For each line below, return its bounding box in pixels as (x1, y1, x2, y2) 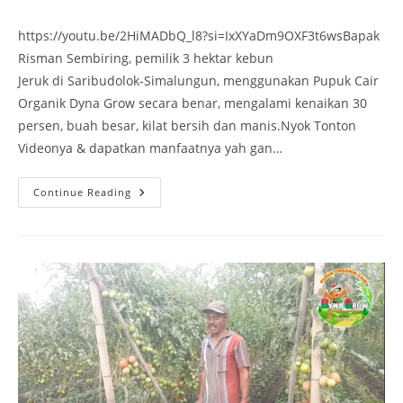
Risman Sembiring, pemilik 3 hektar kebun (18, 49, 273, 67)
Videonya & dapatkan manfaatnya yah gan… (18, 139, 286, 157)
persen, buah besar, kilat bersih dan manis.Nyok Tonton (18, 116, 356, 134)
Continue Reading (33, 184, 131, 199)
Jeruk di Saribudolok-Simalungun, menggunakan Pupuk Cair (18, 71, 379, 89)
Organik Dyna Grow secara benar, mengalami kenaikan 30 (18, 94, 367, 112)
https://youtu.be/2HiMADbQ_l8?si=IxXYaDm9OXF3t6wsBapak (18, 26, 380, 44)
